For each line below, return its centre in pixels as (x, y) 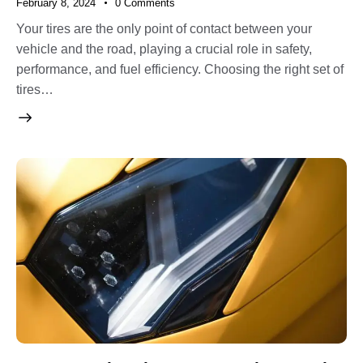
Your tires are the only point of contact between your (164, 28)
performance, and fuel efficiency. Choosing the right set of (180, 69)
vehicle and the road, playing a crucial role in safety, (164, 49)
